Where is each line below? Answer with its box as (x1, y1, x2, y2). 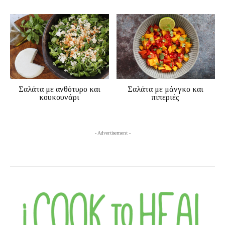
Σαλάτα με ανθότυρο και (18, 85, 100, 94)
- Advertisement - (94, 130, 131, 136)
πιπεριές (152, 93, 180, 102)
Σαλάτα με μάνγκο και (128, 85, 204, 94)
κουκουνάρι (39, 93, 80, 102)
